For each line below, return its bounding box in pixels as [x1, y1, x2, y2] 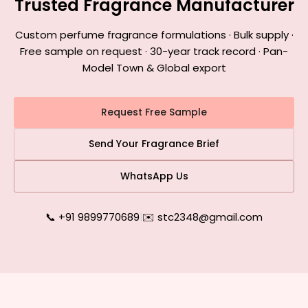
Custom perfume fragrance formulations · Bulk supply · [14, 27, 294, 42]
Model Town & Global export [82, 60, 226, 75]
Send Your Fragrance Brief [89, 137, 219, 151]
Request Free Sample [101, 105, 207, 119]
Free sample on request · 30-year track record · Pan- [20, 44, 288, 58]
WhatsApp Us [120, 169, 188, 183]
